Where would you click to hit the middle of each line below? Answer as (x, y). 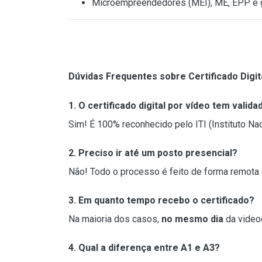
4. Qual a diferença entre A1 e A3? (144, 248)
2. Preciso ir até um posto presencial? (153, 153)
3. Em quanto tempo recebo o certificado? (161, 200)
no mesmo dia (192, 219)
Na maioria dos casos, (115, 219)
